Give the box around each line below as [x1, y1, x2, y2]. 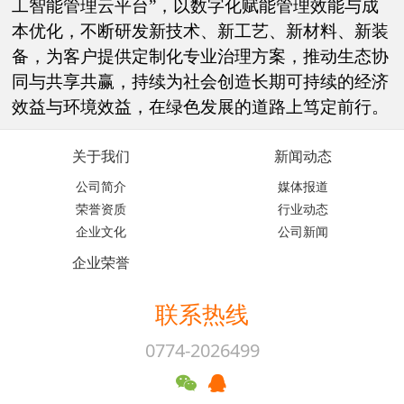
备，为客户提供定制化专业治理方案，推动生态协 [12, 46, 390, 66]
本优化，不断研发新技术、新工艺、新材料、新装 [12, 21, 390, 41]
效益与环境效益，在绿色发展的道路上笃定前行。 [12, 96, 390, 116]
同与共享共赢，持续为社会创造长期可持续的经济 [12, 71, 390, 91]
